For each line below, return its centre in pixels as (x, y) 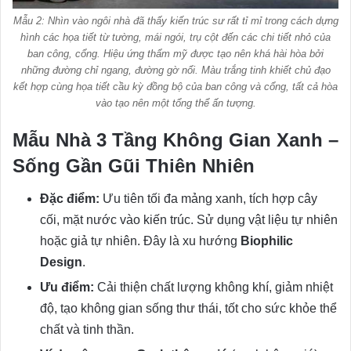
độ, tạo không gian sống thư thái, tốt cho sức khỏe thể (188, 308)
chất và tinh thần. (87, 329)
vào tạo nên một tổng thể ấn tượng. (175, 103)
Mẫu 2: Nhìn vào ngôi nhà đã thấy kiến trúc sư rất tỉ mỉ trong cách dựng (175, 20)
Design (61, 262)
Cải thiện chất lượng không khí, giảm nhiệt (213, 287)
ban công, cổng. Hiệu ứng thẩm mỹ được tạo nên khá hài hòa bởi (175, 53)
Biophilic (267, 241)
